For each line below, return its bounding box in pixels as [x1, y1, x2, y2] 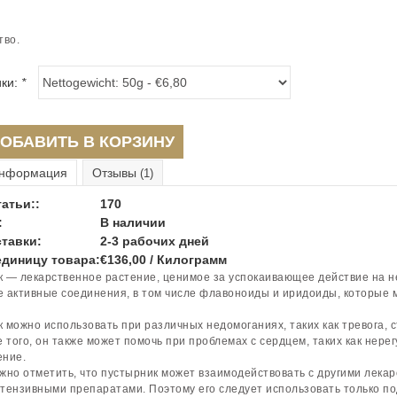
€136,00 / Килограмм [99, 253, 227, 267]
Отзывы [91, 166, 140, 180]
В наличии [99, 215, 166, 230]
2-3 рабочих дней [99, 234, 209, 248]
